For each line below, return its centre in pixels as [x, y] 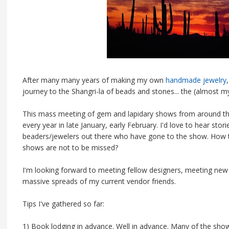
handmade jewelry [196, 80]
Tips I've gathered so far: [63, 204]
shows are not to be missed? [70, 147]
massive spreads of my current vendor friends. [99, 181]
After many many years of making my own [94, 80]
